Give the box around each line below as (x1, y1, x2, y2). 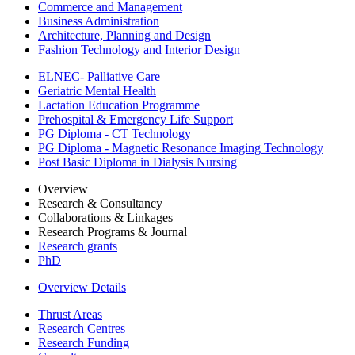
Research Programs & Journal (38, 225, 187, 239)
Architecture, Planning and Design (38, 29, 211, 42)
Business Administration (38, 14, 159, 28)
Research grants (38, 239, 117, 253)
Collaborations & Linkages (38, 211, 173, 224)
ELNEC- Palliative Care (38, 70, 160, 83)
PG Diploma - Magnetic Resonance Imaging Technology (38, 141, 323, 155)
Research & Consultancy (38, 197, 162, 210)
